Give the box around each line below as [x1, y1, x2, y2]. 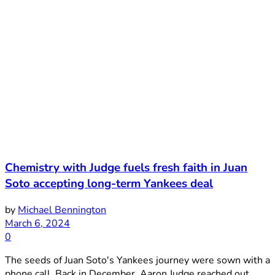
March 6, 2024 [5, 216, 70, 230]
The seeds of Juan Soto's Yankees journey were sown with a [5, 253, 270, 267]
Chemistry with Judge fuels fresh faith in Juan [5, 159, 247, 176]
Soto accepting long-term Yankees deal [5, 175, 213, 192]
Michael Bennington [18, 203, 106, 217]
